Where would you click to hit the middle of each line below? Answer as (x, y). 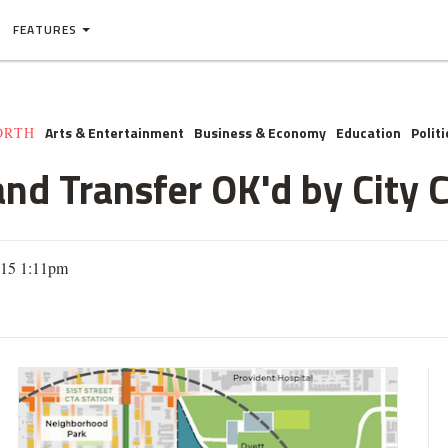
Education (368, 132)
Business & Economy (260, 132)
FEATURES (45, 29)
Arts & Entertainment (114, 132)
